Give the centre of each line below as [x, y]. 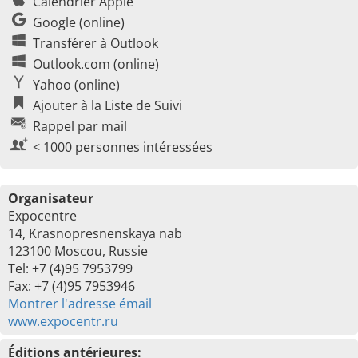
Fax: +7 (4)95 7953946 [72, 286]
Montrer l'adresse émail [80, 304]
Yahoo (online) [76, 85]
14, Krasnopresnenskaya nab [95, 233]
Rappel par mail [80, 126]
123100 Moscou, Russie [78, 251]
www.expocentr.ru [63, 321]
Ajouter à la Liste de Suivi [107, 105]
